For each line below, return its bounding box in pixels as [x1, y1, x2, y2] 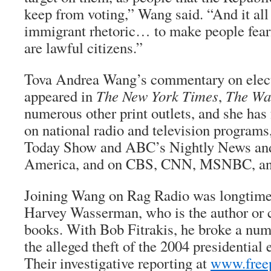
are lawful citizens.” [24, 38, 143, 57]
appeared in [24, 86, 96, 106]
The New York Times [96, 86, 218, 106]
